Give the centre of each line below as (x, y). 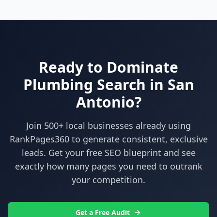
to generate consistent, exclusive (138, 139)
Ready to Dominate (108, 67)
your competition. (108, 179)
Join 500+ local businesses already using (108, 125)
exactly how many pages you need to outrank (108, 166)
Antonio (105, 102)
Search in (130, 84)
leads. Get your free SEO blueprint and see (108, 152)
